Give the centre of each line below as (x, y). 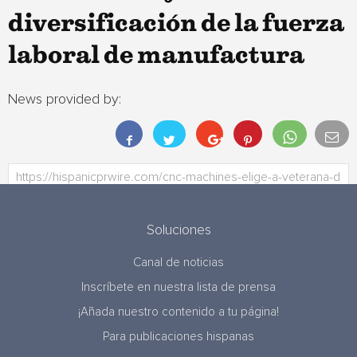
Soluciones (178, 230)
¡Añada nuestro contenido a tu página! (178, 312)
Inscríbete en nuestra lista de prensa (178, 287)
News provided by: (65, 100)
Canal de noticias (178, 263)
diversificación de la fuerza (176, 24)
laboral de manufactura (156, 56)
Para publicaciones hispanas (178, 337)
